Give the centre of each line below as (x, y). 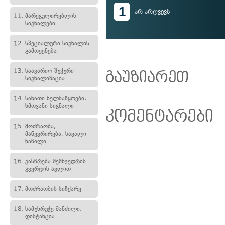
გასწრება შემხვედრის (55, 161)
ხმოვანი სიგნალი (49, 106)
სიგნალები (40, 23)
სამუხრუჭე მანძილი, (53, 209)
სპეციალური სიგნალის (57, 43)
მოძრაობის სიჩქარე (53, 189)
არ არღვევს (152, 11)
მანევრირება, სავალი (56, 134)
